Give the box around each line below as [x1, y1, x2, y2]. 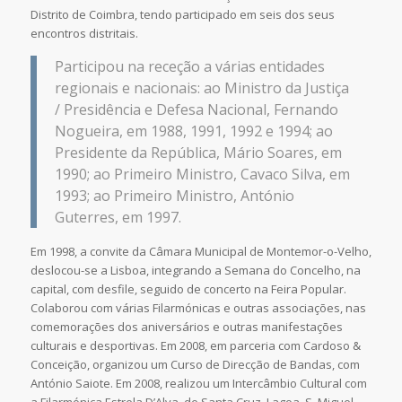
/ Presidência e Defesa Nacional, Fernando [54, 100, 338, 120]
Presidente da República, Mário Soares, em [54, 143, 342, 163]
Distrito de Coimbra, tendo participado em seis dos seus [30, 6, 335, 23]
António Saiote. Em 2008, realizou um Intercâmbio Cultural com [30, 375, 367, 392]
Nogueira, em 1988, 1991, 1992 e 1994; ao [54, 121, 333, 142]
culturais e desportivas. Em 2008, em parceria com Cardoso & [30, 337, 361, 354]
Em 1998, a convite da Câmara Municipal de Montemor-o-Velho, [30, 243, 371, 260]
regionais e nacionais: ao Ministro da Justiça [54, 78, 349, 99]
